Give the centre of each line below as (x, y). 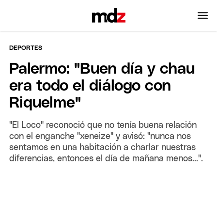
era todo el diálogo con (90, 86)
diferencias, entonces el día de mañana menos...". (106, 159)
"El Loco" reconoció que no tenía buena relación (103, 125)
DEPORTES (26, 48)
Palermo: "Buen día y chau (102, 69)
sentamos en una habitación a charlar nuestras (103, 147)
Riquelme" (45, 103)
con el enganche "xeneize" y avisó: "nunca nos (100, 136)
